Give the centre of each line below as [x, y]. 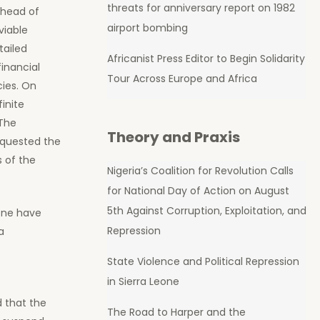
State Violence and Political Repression [203, 261]
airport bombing [147, 28]
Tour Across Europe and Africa [182, 79]
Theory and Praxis [173, 137]
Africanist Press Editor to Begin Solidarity [206, 59]
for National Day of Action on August [198, 190]
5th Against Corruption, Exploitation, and [206, 210]
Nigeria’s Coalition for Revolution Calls [200, 170]
